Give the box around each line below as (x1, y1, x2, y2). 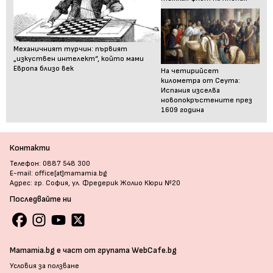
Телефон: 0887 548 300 (10, 158, 90, 168)
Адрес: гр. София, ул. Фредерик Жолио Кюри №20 (10, 178, 180, 188)
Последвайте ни (10, 193, 71, 204)
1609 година (161, 105, 205, 115)
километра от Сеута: (161, 76, 241, 85)
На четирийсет (161, 66, 219, 76)
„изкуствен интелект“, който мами (13, 54, 144, 63)
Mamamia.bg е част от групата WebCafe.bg (10, 244, 177, 255)
